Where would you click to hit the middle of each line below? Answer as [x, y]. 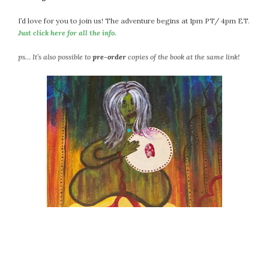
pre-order [109, 57]
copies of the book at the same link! [183, 57]
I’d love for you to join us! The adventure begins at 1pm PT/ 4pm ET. [134, 21]
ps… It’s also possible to [55, 57]
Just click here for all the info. [67, 33]
